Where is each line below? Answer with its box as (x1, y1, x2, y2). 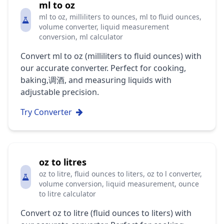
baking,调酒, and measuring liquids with (20, 74, 171, 85)
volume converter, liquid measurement (38, 22, 169, 31)
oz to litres (38, 156, 86, 168)
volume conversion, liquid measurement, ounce (38, 179, 199, 188)
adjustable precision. (20, 86, 99, 97)
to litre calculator (38, 189, 96, 198)
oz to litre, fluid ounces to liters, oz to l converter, (38, 169, 202, 178)
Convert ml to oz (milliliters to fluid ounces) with (20, 50, 201, 61)
